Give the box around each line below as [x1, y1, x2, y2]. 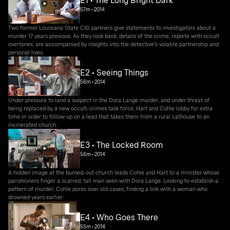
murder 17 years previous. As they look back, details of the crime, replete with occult [8, 31, 220, 40]
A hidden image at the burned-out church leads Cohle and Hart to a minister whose [8, 168, 220, 176]
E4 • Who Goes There [80, 212, 159, 223]
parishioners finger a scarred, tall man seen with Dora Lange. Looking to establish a [8, 176, 219, 184]
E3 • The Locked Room [80, 139, 163, 151]
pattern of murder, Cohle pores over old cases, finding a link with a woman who [8, 184, 208, 193]
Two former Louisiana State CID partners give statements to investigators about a [8, 23, 216, 31]
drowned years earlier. [8, 193, 64, 201]
